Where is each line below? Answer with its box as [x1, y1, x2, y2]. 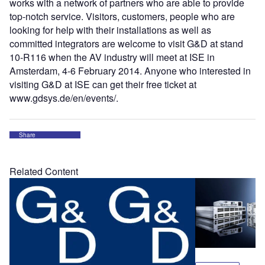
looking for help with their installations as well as [9, 23, 211, 37]
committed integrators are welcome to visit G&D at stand [9, 37, 243, 50]
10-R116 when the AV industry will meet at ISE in [9, 50, 215, 64]
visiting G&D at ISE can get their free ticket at [9, 77, 196, 91]
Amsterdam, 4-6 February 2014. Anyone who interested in [9, 64, 251, 77]
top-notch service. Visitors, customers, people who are [9, 9, 235, 23]
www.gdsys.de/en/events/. [9, 91, 118, 105]
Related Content [9, 164, 78, 178]
